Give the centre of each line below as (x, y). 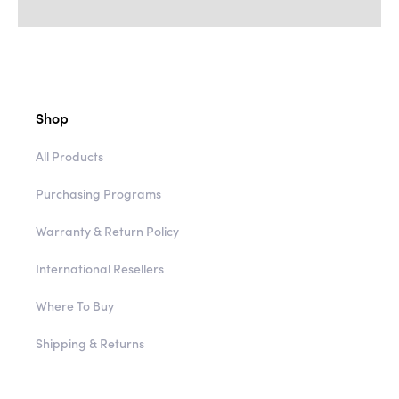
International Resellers (100, 301)
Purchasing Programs (98, 226)
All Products (69, 188)
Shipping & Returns (90, 375)
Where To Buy (75, 338)
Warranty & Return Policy (107, 263)
